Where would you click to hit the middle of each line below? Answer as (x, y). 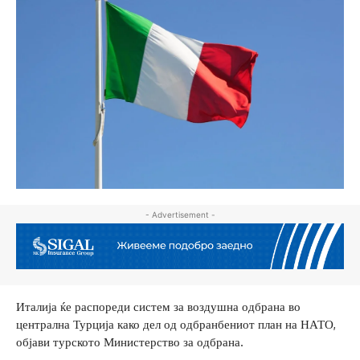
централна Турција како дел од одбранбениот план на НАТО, (176, 324)
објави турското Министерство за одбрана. (130, 342)
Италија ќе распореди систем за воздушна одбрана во (158, 306)
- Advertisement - (180, 214)
